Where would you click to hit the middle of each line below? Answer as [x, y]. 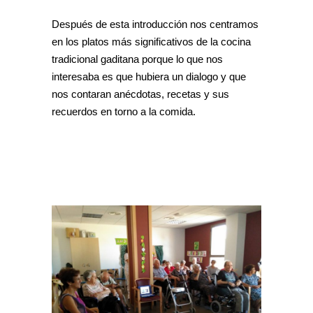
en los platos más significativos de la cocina [151, 41]
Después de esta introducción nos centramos [155, 24]
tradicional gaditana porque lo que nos [137, 59]
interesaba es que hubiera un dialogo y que [149, 76]
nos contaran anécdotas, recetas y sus [140, 94]
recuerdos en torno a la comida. [124, 111]
